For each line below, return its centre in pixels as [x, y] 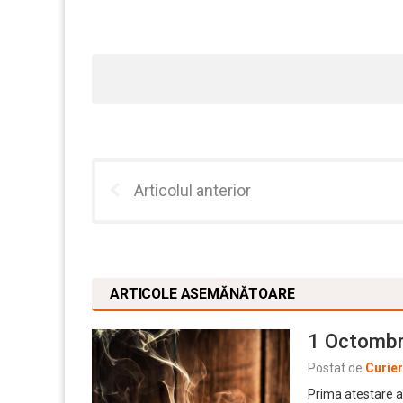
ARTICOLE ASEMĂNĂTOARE [202, 293]
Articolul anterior [193, 190]
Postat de [335, 367]
